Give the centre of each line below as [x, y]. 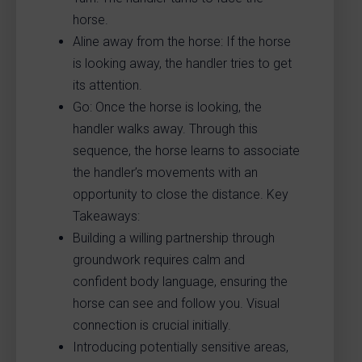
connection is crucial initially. [152, 325]
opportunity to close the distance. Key [181, 194]
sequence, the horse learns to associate [186, 150]
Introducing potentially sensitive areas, [181, 347]
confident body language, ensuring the [180, 281]
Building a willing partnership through [174, 238]
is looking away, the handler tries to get [182, 63]
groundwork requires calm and [159, 259]
